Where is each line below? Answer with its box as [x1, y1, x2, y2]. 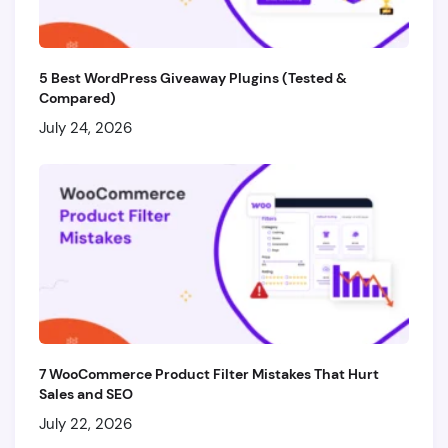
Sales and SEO [39, 385, 133, 403]
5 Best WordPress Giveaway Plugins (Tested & [39, 69, 347, 87]
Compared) [39, 89, 116, 107]
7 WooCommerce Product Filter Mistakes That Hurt [39, 365, 379, 383]
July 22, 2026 [39, 414, 132, 434]
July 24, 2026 [39, 118, 132, 138]
